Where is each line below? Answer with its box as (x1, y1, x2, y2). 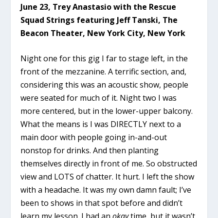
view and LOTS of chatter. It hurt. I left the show (20, 171, 195, 182)
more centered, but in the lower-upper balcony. (20, 106, 193, 117)
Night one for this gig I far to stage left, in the (20, 53, 188, 64)
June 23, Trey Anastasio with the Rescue (20, 1, 177, 12)
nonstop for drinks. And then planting (20, 145, 159, 156)
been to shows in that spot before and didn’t (20, 198, 183, 209)
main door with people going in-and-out (20, 132, 167, 143)
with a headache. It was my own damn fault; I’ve (20, 184, 192, 196)
